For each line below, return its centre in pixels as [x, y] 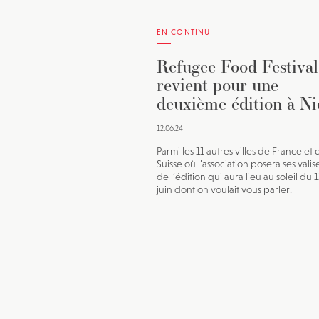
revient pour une [218, 85]
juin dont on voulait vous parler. [224, 189]
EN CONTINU [183, 32]
